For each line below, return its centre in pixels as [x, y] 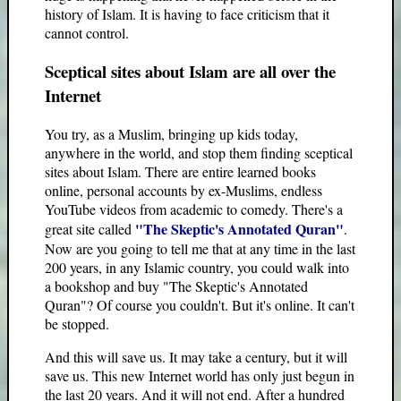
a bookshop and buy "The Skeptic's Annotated [176, 286]
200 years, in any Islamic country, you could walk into [197, 267]
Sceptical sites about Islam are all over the [190, 71]
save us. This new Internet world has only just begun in [200, 375]
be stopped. [77, 323]
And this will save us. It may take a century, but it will [196, 356]
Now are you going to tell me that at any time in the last [200, 248]
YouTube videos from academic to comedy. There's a [194, 209]
